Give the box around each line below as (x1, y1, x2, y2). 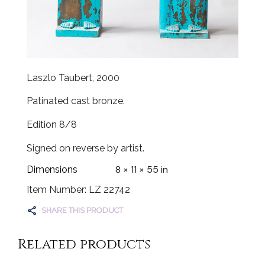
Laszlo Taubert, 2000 (27, 72, 119, 83)
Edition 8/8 (27, 119, 77, 131)
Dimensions (27, 163, 77, 175)
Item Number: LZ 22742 (27, 183, 130, 195)
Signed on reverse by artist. (27, 142, 144, 154)
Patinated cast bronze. (27, 95, 125, 107)
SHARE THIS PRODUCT (41, 206, 123, 215)
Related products (18, 235, 150, 254)
